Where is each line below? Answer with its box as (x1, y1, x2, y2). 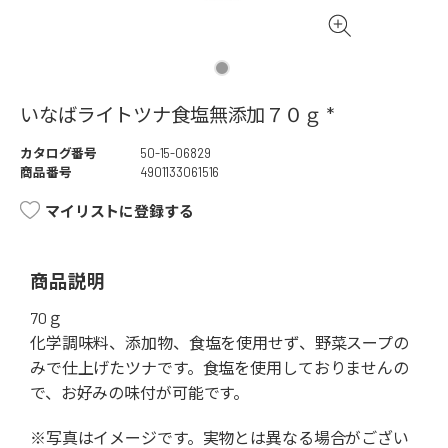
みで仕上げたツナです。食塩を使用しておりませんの (30, 358, 409, 378)
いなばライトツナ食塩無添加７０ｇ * (20, 103, 334, 127)
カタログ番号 (20, 145, 98, 162)
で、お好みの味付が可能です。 (30, 383, 250, 403)
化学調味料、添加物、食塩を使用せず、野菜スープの (30, 333, 409, 353)
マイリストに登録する (45, 202, 194, 221)
